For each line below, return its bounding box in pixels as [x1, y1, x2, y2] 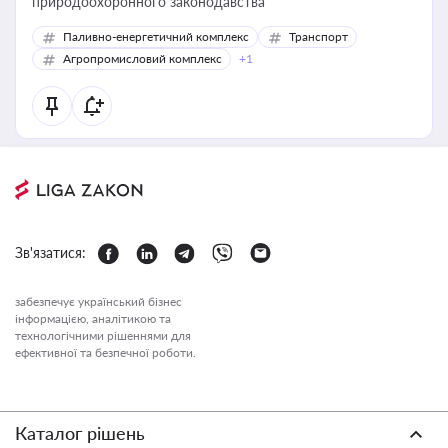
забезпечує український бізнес [15, 294, 182, 309]
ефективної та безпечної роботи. [15, 345, 196, 360]
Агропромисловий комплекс [63, 51, 222, 66]
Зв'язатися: [15, 244, 86, 261]
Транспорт [289, 29, 348, 44]
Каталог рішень [15, 422, 145, 444]
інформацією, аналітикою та [15, 311, 171, 326]
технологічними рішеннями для [15, 328, 191, 343]
